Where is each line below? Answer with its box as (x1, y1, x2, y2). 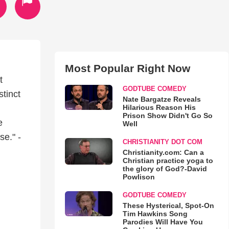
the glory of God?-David (122, 165, 207, 173)
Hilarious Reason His (122, 103, 196, 111)
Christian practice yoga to (122, 156, 213, 165)
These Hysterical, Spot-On (122, 201, 214, 210)
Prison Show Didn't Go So (122, 111, 213, 120)
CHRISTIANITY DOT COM (122, 138, 202, 146)
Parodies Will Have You (122, 218, 203, 226)
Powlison (122, 173, 155, 181)
